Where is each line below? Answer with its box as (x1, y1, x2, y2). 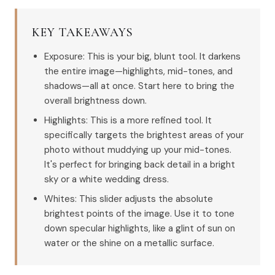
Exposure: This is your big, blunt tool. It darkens (44, 50, 241, 63)
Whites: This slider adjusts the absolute (44, 193, 213, 205)
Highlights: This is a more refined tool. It (44, 114, 212, 126)
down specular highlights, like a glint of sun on (44, 222, 235, 234)
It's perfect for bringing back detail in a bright (44, 158, 235, 171)
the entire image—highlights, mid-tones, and (44, 65, 233, 77)
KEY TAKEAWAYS (32, 25, 133, 40)
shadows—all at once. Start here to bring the (44, 80, 234, 92)
